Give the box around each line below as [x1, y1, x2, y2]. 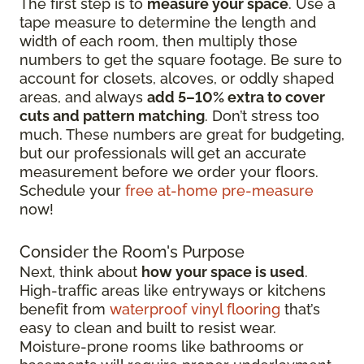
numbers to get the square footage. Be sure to [19, 51, 342, 69]
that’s [280, 301, 320, 318]
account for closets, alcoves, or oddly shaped [19, 70, 334, 88]
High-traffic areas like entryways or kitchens [19, 282, 326, 300]
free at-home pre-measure [125, 182, 314, 200]
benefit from [19, 301, 110, 318]
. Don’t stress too [205, 107, 319, 125]
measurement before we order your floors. [19, 163, 318, 181]
